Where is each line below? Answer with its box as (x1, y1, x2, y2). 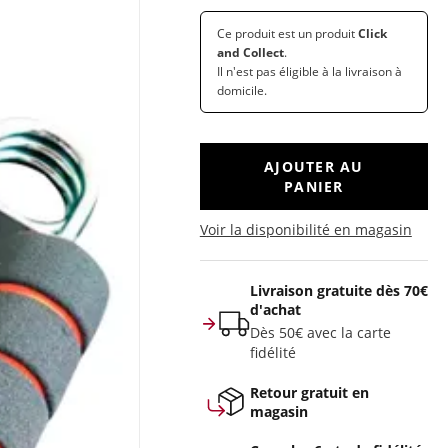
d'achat (249, 300, 301, 319)
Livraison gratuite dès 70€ (249, 281, 428, 300)
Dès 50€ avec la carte (249, 323, 391, 342)
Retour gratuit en (249, 383, 369, 402)
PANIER (284, 176, 344, 196)
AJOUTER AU (264, 156, 364, 176)
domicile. (216, 82, 267, 99)
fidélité (249, 343, 296, 362)
